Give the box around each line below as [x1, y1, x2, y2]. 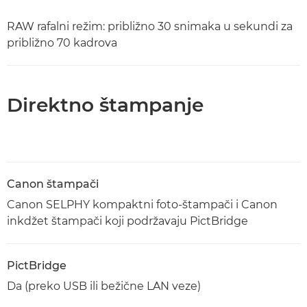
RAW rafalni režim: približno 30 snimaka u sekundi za [7, 20, 293, 33]
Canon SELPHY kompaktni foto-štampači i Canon [7, 198, 278, 211]
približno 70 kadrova [7, 36, 117, 49]
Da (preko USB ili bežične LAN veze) [7, 280, 201, 293]
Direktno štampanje [7, 93, 204, 116]
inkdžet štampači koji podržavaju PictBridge [7, 214, 248, 228]
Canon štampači [7, 177, 99, 191]
